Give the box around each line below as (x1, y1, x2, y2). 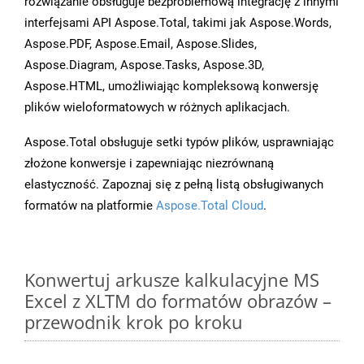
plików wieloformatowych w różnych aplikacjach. (24, 100, 290, 115)
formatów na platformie (24, 198, 156, 214)
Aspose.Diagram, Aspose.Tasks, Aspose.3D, (24, 58, 264, 73)
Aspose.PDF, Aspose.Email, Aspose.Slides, (24, 37, 257, 52)
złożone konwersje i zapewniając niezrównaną (24, 156, 274, 171)
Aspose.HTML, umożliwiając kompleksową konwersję (24, 79, 318, 94)
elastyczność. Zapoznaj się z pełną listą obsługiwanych (24, 177, 323, 193)
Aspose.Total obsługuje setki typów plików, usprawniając (24, 135, 334, 150)
